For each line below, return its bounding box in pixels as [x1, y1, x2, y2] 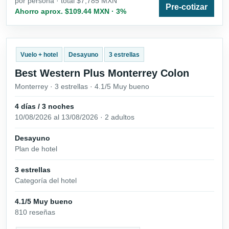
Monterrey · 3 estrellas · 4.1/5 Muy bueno [15, 82, 149, 90]
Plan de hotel [15, 144, 57, 153]
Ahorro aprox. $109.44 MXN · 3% [15, 7, 126, 15]
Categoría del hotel [15, 176, 77, 185]
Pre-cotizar [166, 2, 208, 11]
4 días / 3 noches [15, 102, 74, 110]
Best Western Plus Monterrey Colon [15, 67, 189, 79]
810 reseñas [15, 208, 55, 217]
